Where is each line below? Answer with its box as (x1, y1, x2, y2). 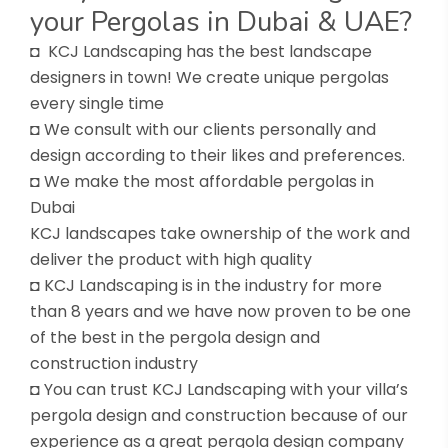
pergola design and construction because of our (30, 403, 408, 427)
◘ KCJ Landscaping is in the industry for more (30, 273, 382, 297)
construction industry (30, 351, 198, 375)
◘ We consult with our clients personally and (30, 117, 376, 141)
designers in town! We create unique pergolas (30, 65, 389, 89)
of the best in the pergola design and (30, 325, 320, 349)
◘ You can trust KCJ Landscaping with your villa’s (30, 377, 408, 401)
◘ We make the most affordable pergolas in (30, 169, 374, 193)
